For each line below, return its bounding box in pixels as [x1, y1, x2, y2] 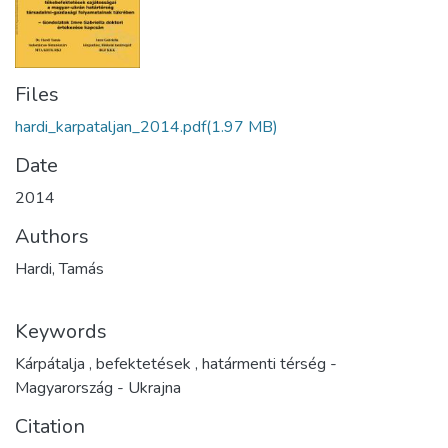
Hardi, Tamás [15, 257, 104, 280]
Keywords [15, 317, 107, 345]
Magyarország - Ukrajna [15, 376, 181, 399]
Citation [15, 412, 85, 440]
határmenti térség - [198, 352, 337, 375]
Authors [15, 222, 89, 250]
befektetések [92, 352, 195, 375]
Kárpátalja [15, 352, 89, 375]
